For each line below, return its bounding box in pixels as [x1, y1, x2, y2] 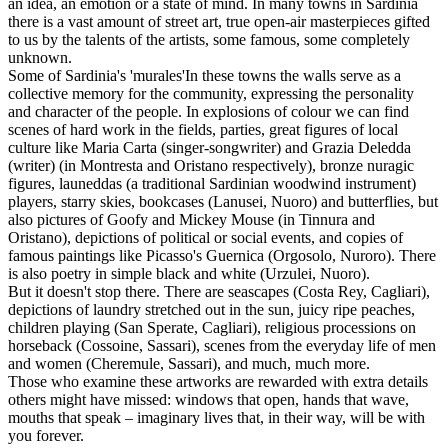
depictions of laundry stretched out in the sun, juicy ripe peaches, [8, 300, 415, 318]
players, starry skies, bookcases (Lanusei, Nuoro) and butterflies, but [8, 192, 438, 210]
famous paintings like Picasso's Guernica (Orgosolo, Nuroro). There [8, 246, 436, 264]
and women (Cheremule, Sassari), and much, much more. [8, 354, 370, 372]
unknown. [8, 48, 72, 66]
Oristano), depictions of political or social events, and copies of [8, 228, 403, 246]
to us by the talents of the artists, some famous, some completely [8, 30, 410, 48]
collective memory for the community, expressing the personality [8, 84, 414, 102]
